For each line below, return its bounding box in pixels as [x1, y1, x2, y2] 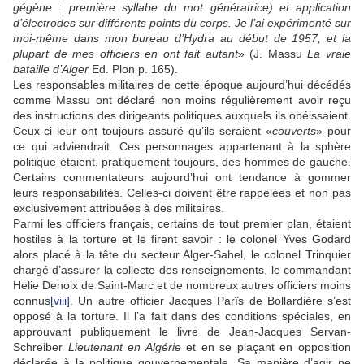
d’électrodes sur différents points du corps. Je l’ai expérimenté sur [13, 16, 351, 30]
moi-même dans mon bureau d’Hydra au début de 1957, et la [13, 32, 351, 45]
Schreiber [13, 340, 68, 354]
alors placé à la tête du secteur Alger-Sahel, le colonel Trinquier [13, 248, 351, 262]
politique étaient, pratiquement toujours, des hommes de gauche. [13, 155, 351, 169]
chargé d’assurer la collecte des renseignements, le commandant [13, 263, 351, 277]
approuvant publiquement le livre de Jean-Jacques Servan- [13, 325, 351, 339]
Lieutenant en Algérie [67, 340, 181, 354]
